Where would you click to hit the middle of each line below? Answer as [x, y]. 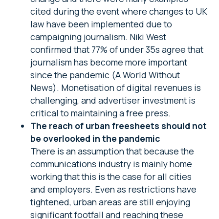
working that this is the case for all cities [111, 176]
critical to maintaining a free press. [101, 113]
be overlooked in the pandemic [95, 138]
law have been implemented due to [101, 24]
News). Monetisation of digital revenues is [116, 87]
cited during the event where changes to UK [119, 11]
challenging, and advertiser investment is [113, 100]
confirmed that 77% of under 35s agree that [117, 49]
